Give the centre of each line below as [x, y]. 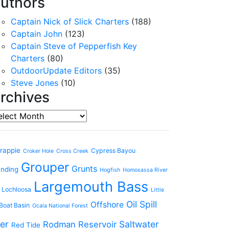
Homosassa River [145, 170]
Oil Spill [142, 204]
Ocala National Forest [60, 206]
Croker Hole [38, 151]
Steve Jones [35, 83]
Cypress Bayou [113, 151]
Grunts [84, 169]
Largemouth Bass [91, 187]
